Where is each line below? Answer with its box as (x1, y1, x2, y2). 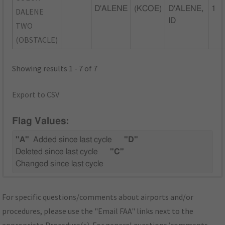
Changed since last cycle (16, 160, 104, 168)
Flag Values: (12, 117, 69, 127)
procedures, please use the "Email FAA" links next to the (2, 206, 194, 216)
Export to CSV (12, 89, 60, 99)
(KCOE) (134, 4, 162, 13)
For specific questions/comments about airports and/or (2, 192, 194, 202)
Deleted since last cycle (16, 148, 98, 156)
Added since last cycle (33, 136, 113, 144)
